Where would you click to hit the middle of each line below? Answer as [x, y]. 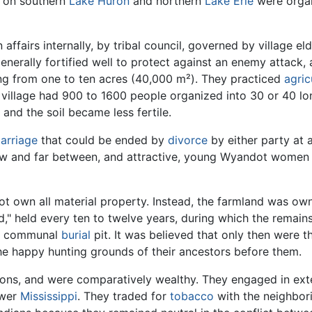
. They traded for [124, 296]
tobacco [192, 296]
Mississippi [49, 296]
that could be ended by [103, 140]
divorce [188, 140]
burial [76, 234]
